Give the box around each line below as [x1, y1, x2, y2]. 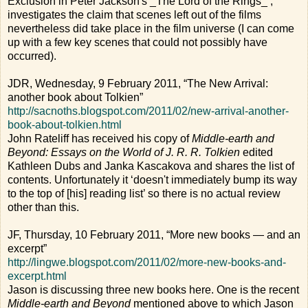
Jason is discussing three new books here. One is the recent [8, 284, 299, 296]
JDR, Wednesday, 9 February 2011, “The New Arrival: [8, 78, 268, 90]
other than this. [8, 201, 79, 214]
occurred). [8, 50, 56, 63]
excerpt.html [8, 270, 67, 283]
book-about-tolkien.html [8, 119, 122, 131]
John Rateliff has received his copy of [8, 133, 192, 145]
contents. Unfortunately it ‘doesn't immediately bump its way [8, 174, 297, 186]
